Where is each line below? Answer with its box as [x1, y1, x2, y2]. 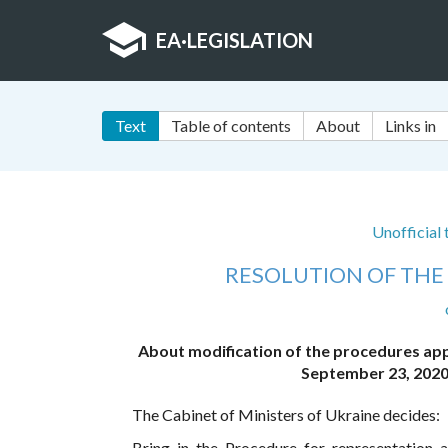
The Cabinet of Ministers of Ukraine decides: [132, 405, 440, 425]
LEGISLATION [187, 28, 313, 52]
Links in [385, 116, 436, 136]
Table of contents [171, 116, 291, 136]
